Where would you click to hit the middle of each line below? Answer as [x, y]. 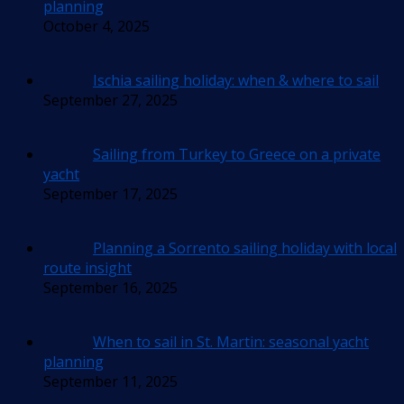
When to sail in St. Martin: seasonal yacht [231, 342]
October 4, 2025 [96, 27]
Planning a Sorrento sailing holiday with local [245, 248]
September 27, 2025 [110, 101]
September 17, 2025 [110, 194]
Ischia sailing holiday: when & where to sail [236, 81]
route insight [87, 268]
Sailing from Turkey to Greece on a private [237, 155]
